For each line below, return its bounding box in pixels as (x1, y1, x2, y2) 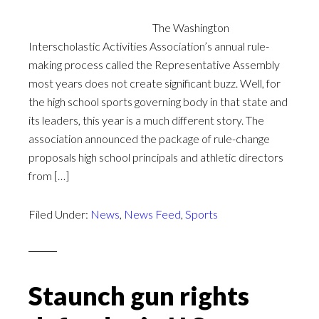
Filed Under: (28, 207, 90, 221)
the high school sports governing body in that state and (28, 95, 288, 108)
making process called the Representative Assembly (28, 58, 280, 71)
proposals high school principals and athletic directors (28, 150, 283, 164)
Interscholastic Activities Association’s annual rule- (28, 39, 269, 53)
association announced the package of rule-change (28, 132, 270, 145)
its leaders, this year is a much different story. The (28, 113, 264, 127)
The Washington (152, 21, 229, 34)
